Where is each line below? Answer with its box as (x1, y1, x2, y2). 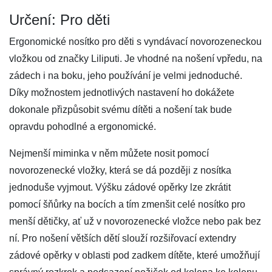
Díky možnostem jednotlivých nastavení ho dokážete (9, 87, 234, 98)
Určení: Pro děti (9, 12, 110, 28)
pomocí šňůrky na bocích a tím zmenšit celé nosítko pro (9, 199, 245, 209)
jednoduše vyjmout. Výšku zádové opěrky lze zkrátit (9, 182, 231, 192)
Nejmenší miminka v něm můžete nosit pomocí (9, 148, 209, 158)
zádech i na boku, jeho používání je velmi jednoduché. (9, 70, 242, 81)
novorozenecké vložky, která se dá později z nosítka (9, 165, 231, 175)
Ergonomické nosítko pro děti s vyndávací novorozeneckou (9, 36, 262, 47)
